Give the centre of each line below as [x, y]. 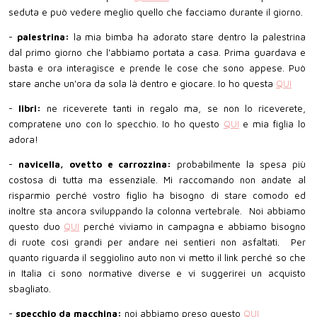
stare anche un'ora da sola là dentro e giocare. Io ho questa [142, 83]
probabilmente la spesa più [241, 165]
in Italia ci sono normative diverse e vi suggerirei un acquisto [157, 273]
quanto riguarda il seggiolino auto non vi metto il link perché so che [157, 258]
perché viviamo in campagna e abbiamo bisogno [192, 227]
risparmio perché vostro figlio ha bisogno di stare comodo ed [157, 196]
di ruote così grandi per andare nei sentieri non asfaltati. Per [157, 242]
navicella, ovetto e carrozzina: [98, 165]
